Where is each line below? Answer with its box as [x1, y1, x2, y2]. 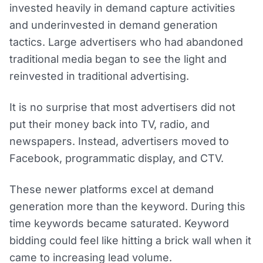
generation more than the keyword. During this [9, 200, 245, 213]
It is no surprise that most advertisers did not [9, 101, 235, 114]
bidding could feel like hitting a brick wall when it [9, 234, 251, 247]
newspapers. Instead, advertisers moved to [9, 135, 229, 148]
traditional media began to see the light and [9, 53, 227, 66]
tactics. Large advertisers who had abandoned [9, 36, 243, 49]
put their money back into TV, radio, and [9, 118, 210, 131]
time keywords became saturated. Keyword [9, 217, 229, 230]
